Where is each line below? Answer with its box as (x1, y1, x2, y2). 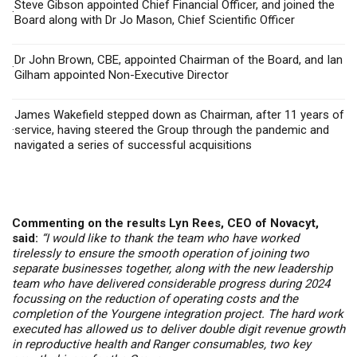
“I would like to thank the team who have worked (41, 231, 299, 245)
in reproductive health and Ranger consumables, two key (12, 337, 311, 351)
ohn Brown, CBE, (35, 53, 121, 67)
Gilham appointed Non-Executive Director (14, 68, 229, 82)
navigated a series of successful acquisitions (14, 138, 252, 152)
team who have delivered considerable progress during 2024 (12, 277, 330, 291)
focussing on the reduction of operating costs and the (12, 292, 298, 306)
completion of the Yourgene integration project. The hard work (12, 307, 343, 321)
